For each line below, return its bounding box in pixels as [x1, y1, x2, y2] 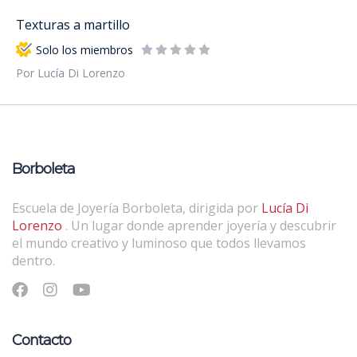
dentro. [12, 252, 55, 270]
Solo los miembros [36, 41, 133, 57]
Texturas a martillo [16, 16, 130, 34]
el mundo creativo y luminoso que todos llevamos [12, 234, 306, 253]
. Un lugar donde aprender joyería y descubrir [65, 217, 336, 235]
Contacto [12, 331, 71, 350]
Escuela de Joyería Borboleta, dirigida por [12, 199, 261, 218]
